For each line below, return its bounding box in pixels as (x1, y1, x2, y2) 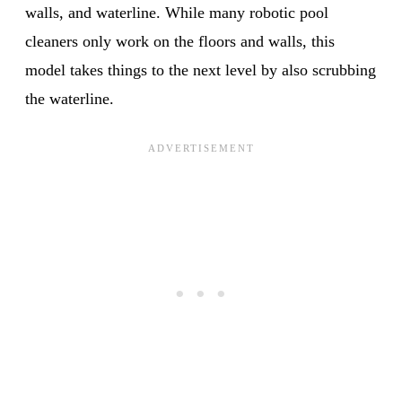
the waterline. (25, 89, 114, 108)
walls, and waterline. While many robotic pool (25, 3, 328, 22)
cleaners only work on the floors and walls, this (25, 31, 335, 50)
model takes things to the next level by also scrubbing (25, 60, 376, 79)
